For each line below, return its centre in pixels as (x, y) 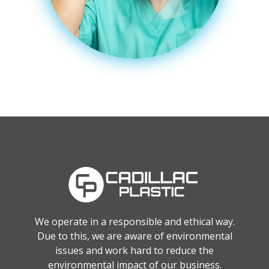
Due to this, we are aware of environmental (134, 236)
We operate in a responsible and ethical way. (134, 221)
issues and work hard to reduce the (134, 250)
